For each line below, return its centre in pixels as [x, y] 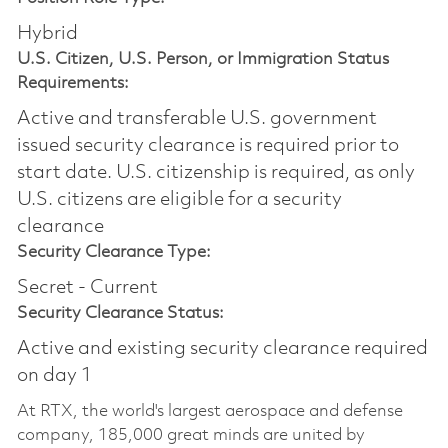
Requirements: [72, 84]
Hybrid [47, 34]
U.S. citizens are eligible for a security [179, 200]
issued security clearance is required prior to [207, 146]
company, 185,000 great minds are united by [190, 436]
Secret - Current [87, 288]
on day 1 [54, 376]
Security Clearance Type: [113, 253]
